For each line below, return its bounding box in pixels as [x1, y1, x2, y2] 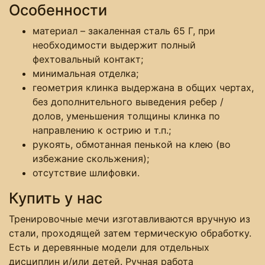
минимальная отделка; [33, 67, 138, 79]
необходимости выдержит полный [33, 38, 196, 51]
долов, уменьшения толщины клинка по [33, 109, 220, 122]
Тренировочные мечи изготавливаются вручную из [9, 212, 250, 225]
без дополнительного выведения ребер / [33, 95, 224, 108]
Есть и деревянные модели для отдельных [9, 241, 209, 253]
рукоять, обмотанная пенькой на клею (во [33, 138, 231, 150]
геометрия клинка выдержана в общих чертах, [33, 81, 254, 93]
